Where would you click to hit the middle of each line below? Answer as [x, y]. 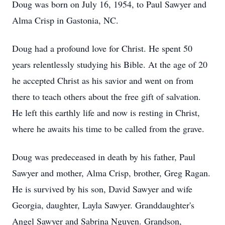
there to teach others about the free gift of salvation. [106, 96]
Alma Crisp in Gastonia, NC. [65, 20]
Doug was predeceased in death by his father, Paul [104, 157]
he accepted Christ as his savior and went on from [103, 80]
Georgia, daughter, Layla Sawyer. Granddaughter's [103, 205]
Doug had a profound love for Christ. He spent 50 [102, 48]
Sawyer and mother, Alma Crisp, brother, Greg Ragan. [111, 173]
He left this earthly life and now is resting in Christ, [106, 113]
